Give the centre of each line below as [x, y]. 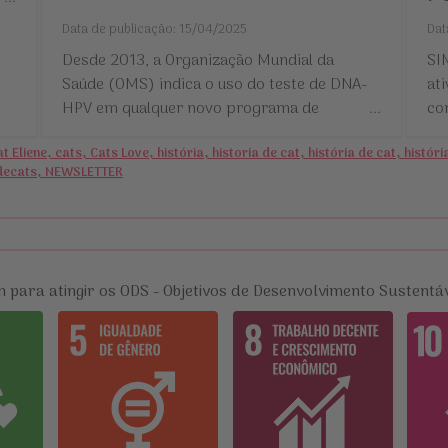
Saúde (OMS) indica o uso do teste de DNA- [215, 85]
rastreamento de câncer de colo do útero [207, 133]
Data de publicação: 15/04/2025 [155, 30]
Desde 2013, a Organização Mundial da [198, 61]
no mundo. [100, 157]
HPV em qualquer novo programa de [191, 109]
